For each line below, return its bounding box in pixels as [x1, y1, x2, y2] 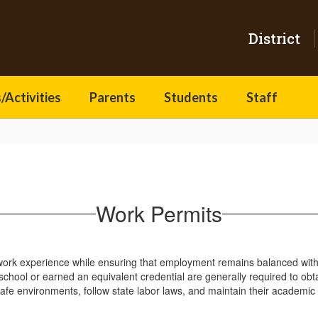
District [248, 28, 300, 48]
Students [164, 89, 218, 105]
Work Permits [96, 198, 222, 229]
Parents [89, 89, 136, 105]
